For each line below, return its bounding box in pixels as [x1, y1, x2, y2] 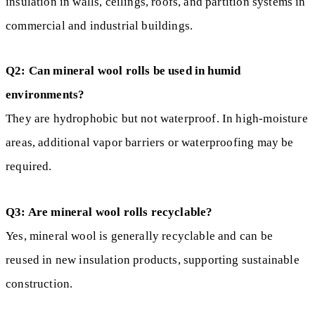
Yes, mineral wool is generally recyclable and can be [6, 229, 273, 243]
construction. [6, 276, 73, 290]
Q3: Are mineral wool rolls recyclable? [6, 205, 213, 219]
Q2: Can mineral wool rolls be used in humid [6, 64, 241, 78]
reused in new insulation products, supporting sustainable [6, 252, 300, 266]
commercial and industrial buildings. [6, 18, 193, 32]
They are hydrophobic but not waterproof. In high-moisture [6, 112, 308, 126]
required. [6, 160, 52, 174]
